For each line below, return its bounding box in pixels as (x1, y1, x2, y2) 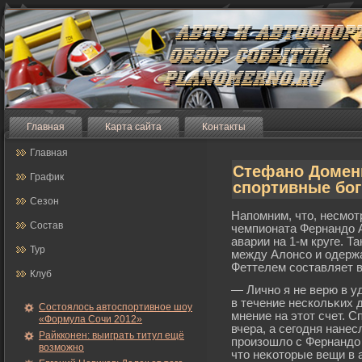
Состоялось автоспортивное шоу (39, 301, 192, 313)
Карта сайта (105, 121, 162, 133)
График (30, 171, 64, 183)
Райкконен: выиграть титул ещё (39, 330, 184, 341)
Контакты (202, 121, 246, 133)
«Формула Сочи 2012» (39, 314, 142, 325)
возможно (39, 342, 84, 353)
